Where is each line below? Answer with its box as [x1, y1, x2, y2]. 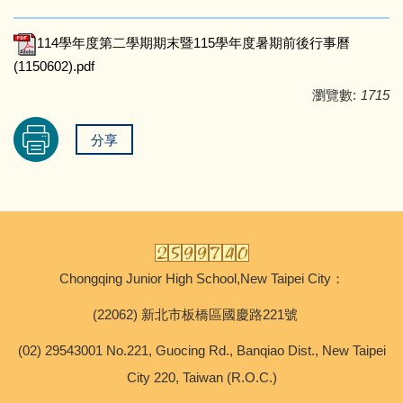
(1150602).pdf [13, 58, 94, 74]
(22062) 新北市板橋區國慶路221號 [92, 306, 311, 322]
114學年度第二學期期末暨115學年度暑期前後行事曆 [37, 35, 350, 51]
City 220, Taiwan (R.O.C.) [126, 369, 277, 385]
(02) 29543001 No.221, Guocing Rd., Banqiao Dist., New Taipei [17, 342, 386, 358]
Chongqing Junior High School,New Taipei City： [58, 270, 345, 286]
